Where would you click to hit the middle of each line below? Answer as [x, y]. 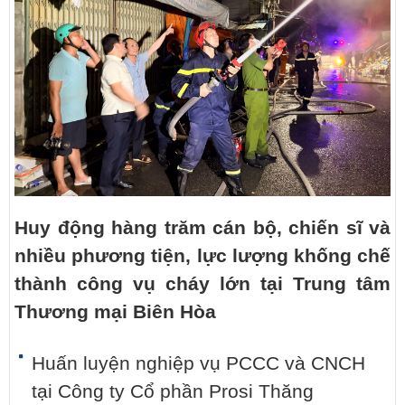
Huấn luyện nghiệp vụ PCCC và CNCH [198, 364]
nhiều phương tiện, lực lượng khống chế [202, 256]
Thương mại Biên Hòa [115, 312]
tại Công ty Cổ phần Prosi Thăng [173, 392]
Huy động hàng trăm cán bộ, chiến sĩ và [202, 228]
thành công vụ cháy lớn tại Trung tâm [202, 284]
